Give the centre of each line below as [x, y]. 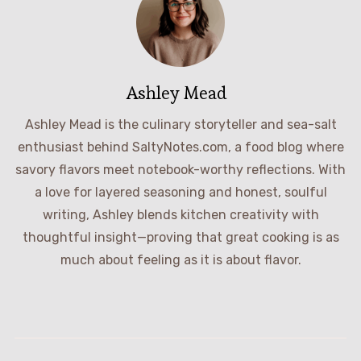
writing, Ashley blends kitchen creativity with [180, 214]
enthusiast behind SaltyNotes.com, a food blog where [180, 147]
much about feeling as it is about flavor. [180, 259]
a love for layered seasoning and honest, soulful [180, 192]
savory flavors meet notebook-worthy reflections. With [180, 169]
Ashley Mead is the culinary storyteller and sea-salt [180, 124]
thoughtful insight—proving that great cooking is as [180, 237]
